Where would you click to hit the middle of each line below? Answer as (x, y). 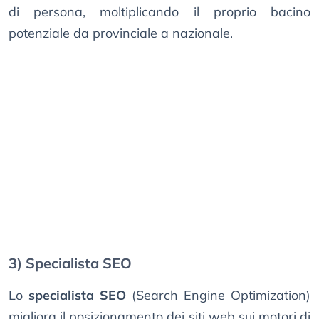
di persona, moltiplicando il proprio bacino (159, 12)
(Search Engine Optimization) (218, 296)
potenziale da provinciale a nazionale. (121, 33)
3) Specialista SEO (70, 263)
